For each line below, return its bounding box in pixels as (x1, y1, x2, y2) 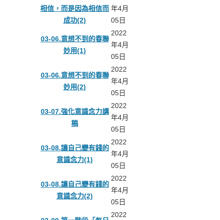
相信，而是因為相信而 (40, 4, 109, 13)
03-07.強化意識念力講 (40, 108, 109, 116)
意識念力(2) (56, 192, 93, 200)
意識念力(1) (56, 156, 93, 164)
